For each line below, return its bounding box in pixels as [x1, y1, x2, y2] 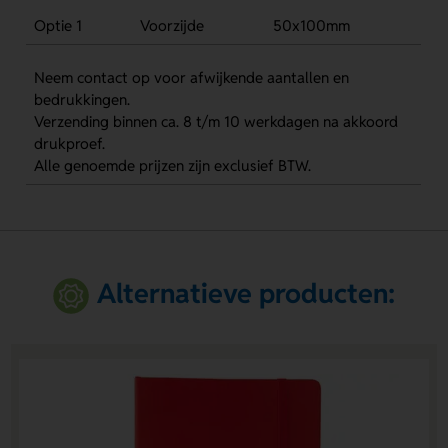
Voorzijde [139, 15, 204, 35]
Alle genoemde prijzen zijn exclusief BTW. [33, 155, 311, 175]
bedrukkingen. [33, 89, 130, 109]
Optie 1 [33, 15, 82, 35]
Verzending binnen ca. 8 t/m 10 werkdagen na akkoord [33, 111, 398, 131]
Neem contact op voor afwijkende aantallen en [33, 67, 349, 87]
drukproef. [33, 133, 105, 153]
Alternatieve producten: [96, 276, 395, 312]
